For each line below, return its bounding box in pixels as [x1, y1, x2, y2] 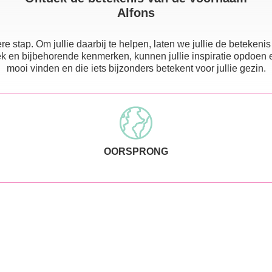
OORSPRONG [104, 146, 168, 157]
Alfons [117, 5, 155, 19]
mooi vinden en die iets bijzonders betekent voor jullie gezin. [6, 63, 266, 73]
